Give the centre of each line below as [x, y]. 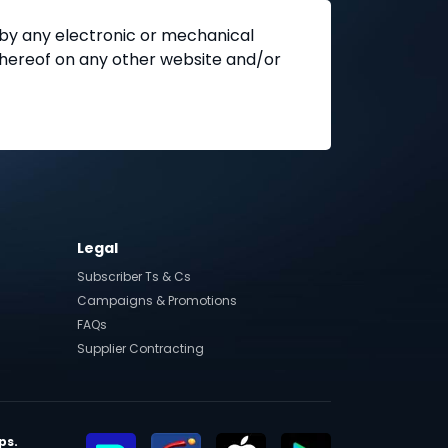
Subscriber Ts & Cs [134, 276]
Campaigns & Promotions [157, 300]
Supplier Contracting [140, 348]
